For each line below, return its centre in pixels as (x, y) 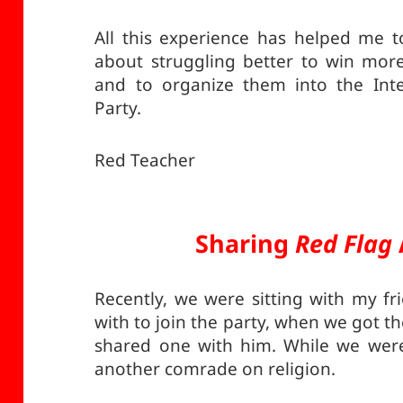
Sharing (245, 244)
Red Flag (343, 244)
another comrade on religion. (215, 369)
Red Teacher (145, 161)
